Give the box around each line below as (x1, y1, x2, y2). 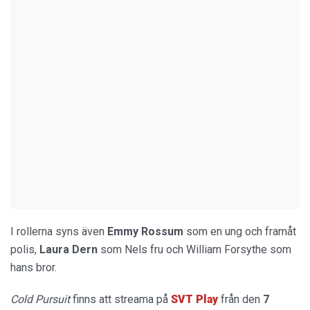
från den (218, 292, 263, 306)
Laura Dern (37, 242, 100, 256)
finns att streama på (70, 292, 168, 306)
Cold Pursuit (10, 292, 70, 306)
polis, (10, 242, 37, 256)
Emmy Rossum (107, 224, 186, 238)
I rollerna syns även (10, 224, 107, 238)
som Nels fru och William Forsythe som (100, 242, 291, 256)
